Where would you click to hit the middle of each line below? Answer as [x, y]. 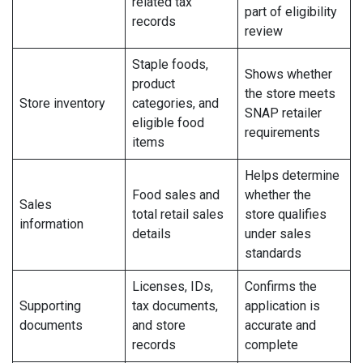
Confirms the [281, 287]
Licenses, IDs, [173, 287]
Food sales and [176, 195]
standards [273, 254]
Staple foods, [170, 65]
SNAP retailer [283, 113]
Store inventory [62, 104]
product [154, 84]
